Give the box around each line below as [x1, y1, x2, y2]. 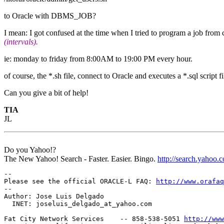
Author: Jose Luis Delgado [4, 192, 104, 200]
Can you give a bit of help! [4, 88, 88, 97]
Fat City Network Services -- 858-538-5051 [4, 214, 184, 222]
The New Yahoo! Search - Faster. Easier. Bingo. [4, 154, 157, 163]
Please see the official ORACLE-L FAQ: [4, 177, 156, 185]
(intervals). [4, 37, 38, 46]
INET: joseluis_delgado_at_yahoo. [4, 199, 140, 207]
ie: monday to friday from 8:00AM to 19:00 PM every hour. [4, 54, 192, 63]
